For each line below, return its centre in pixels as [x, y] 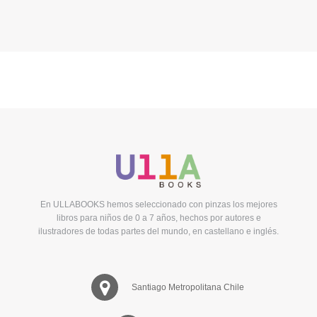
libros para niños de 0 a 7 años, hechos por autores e [158, 218]
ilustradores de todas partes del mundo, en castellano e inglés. [158, 231]
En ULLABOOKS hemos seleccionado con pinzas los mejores [158, 204]
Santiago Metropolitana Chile [188, 287]
